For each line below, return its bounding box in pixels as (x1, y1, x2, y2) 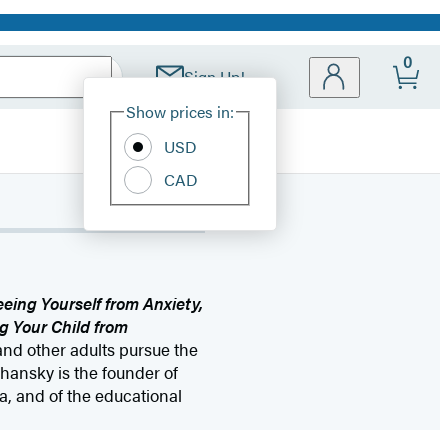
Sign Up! (184, 65, 245, 88)
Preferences (276, 108, 406, 136)
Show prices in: (126, 100, 234, 123)
